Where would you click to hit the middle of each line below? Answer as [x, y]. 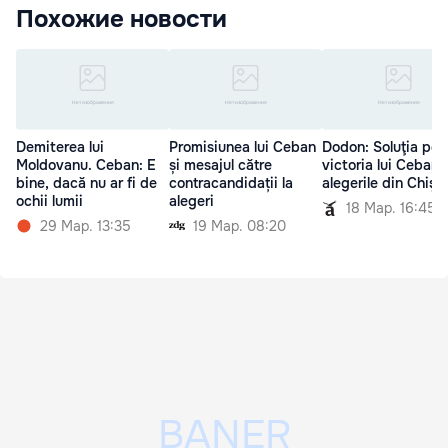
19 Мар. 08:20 [239, 225]
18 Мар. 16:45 [391, 207]
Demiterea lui [60, 146]
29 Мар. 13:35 [85, 225]
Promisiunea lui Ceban [242, 146]
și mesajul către [220, 164]
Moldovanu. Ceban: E [86, 164]
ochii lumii [49, 200]
